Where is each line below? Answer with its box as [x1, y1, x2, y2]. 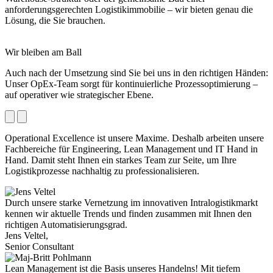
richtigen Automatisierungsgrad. [5, 219, 127, 230]
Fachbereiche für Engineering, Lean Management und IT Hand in [5, 143, 258, 154]
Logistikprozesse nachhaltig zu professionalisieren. [5, 165, 199, 176]
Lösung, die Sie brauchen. [5, 15, 105, 26]
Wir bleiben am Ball [5, 46, 82, 57]
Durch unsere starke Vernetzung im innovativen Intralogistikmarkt [5, 197, 258, 208]
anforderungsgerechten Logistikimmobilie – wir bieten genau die [5, 4, 253, 15]
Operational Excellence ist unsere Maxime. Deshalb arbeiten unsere [5, 132, 264, 143]
